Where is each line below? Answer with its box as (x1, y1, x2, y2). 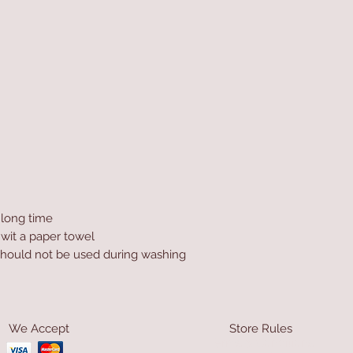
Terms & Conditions (208, 336, 314, 350)
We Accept (8, 321, 69, 336)
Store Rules (229, 321, 292, 336)
